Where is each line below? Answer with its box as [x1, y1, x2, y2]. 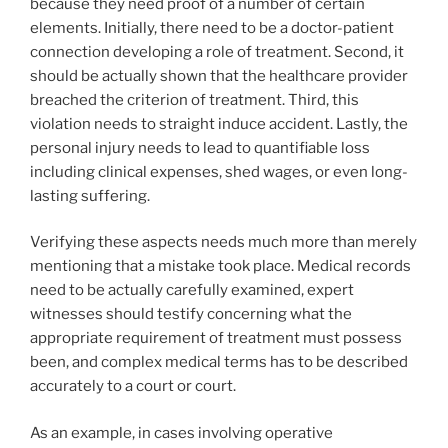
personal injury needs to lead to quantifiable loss [30, 138, 370, 157]
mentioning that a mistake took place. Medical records [30, 257, 411, 276]
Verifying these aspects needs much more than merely [30, 233, 417, 252]
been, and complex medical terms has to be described [30, 353, 408, 372]
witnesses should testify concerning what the [30, 305, 352, 324]
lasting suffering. [30, 186, 150, 205]
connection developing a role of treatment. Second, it [30, 42, 404, 61]
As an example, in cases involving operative [30, 423, 333, 442]
